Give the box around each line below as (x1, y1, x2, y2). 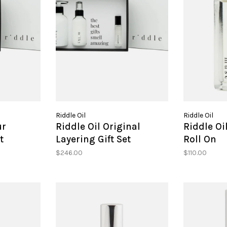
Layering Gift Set (56, 134, 131, 145)
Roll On (183, 134, 216, 145)
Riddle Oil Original (56, 121, 141, 133)
